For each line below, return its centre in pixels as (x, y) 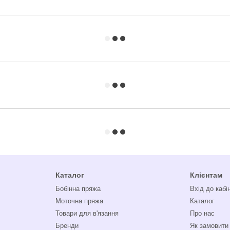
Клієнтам (206, 175)
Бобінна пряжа (78, 189)
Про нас (203, 213)
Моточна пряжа (79, 201)
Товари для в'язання (87, 213)
